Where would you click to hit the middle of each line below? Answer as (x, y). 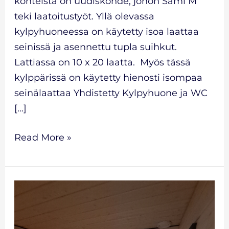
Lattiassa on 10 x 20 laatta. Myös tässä (102, 63)
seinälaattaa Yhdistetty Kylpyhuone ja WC (111, 93)
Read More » (43, 138)
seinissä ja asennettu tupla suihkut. (95, 47)
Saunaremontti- (50, 219)
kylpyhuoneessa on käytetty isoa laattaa (106, 32)
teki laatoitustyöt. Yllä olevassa (84, 17)
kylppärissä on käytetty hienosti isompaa (108, 78)
